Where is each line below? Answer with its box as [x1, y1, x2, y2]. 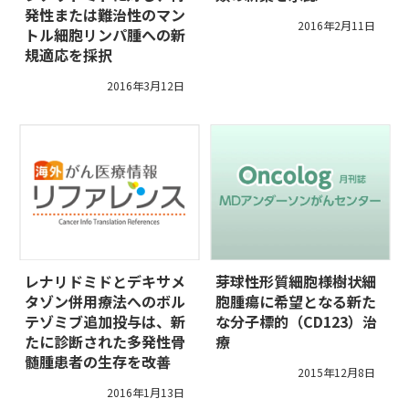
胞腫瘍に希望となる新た [215, 290, 376, 313]
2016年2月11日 [298, 17, 375, 34]
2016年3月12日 [107, 78, 184, 94]
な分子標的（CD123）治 [215, 310, 377, 333]
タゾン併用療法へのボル [25, 290, 185, 313]
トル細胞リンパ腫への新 [25, 24, 185, 47]
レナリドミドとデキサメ [25, 270, 185, 293]
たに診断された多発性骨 [25, 330, 185, 353]
